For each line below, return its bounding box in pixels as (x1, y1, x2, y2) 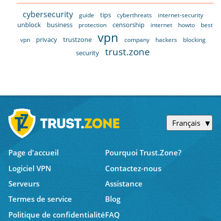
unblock (17, 20, 41, 29)
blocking (183, 35, 206, 44)
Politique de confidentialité (8, 209, 105, 220)
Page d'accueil (8, 147, 59, 158)
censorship (112, 20, 145, 29)
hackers (155, 35, 178, 44)
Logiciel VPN (8, 163, 51, 173)
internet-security (158, 10, 204, 19)
